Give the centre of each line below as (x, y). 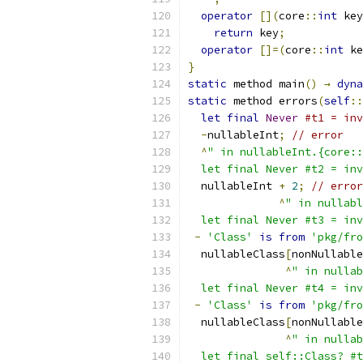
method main (266, 84)
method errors (272, 101)
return (233, 33)
